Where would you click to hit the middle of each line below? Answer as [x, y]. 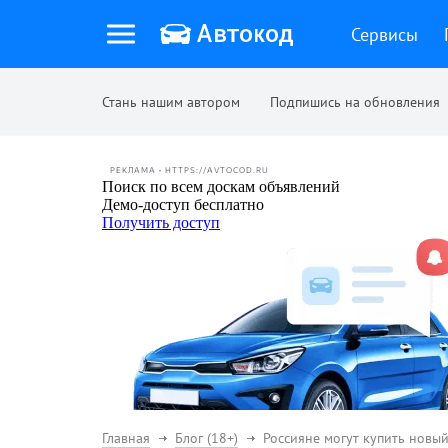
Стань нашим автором [171, 102]
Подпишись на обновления [355, 102]
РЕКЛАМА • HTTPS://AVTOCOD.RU [189, 170]
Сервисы [384, 34]
